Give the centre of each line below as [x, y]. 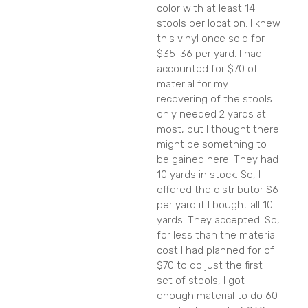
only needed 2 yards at [211, 114]
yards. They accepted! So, [218, 220]
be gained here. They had [218, 160]
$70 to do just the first [210, 266]
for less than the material [217, 235]
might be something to [212, 145]
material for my [192, 84]
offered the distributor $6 [218, 190]
